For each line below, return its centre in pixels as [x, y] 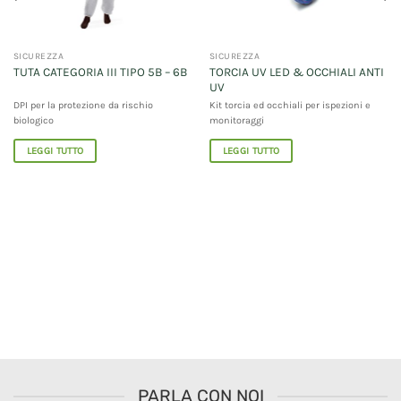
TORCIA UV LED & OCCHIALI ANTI [296, 72]
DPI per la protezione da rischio [83, 106]
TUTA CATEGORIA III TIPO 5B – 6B [100, 73]
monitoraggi [236, 121]
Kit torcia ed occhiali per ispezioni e [290, 106]
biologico [33, 121]
